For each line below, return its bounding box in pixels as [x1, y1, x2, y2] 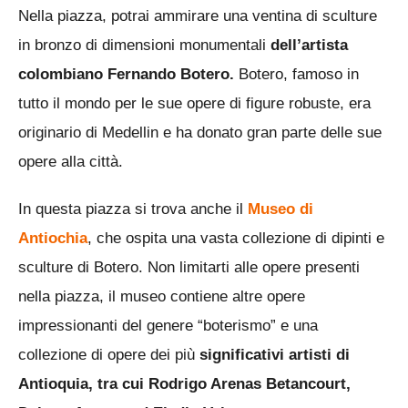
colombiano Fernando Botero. [18, 66, 234, 84]
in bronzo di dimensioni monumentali [18, 36, 270, 55]
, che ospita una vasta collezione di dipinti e [87, 229, 384, 248]
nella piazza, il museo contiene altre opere [18, 288, 305, 306]
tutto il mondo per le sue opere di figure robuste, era [18, 95, 371, 113]
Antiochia [18, 229, 87, 248]
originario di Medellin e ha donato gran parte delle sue [18, 124, 382, 142]
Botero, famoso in [234, 66, 359, 84]
